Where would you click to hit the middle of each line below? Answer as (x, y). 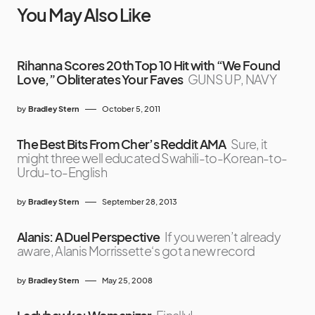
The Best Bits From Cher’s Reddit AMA (122, 144)
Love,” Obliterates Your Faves (100, 79)
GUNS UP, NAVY (232, 79)
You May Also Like (84, 15)
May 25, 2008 (127, 281)
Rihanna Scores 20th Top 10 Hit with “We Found (149, 65)
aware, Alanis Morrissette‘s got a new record (136, 251)
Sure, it (249, 144)
